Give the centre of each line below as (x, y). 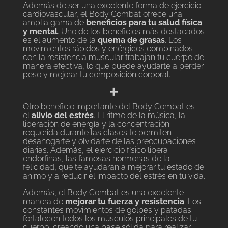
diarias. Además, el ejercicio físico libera (95, 150)
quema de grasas (131, 40)
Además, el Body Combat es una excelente (103, 193)
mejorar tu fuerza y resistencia (124, 202)
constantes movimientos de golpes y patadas (107, 210)
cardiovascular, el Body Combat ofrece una (102, 14)
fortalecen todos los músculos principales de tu (110, 219)
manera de (43, 202)
